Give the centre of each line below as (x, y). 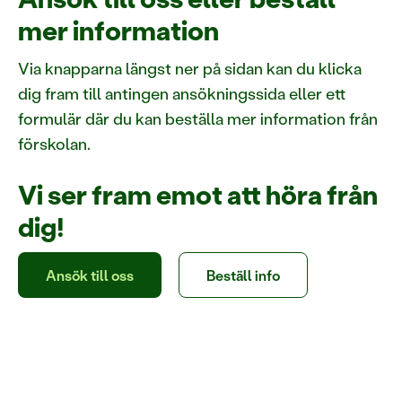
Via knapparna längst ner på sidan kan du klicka (190, 68)
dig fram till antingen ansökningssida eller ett (182, 93)
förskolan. (54, 144)
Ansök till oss (90, 275)
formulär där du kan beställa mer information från (198, 118)
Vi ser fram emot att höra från (198, 194)
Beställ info (243, 275)
